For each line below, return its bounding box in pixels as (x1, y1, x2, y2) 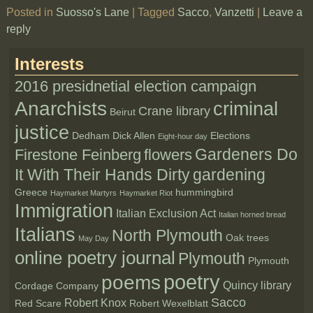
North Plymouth (112, 226, 224, 245)
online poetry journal (15, 247, 176, 269)
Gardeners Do (195, 145, 298, 164)
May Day (78, 234, 110, 243)
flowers (144, 146, 193, 164)
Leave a (262, 6, 303, 18)
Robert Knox (64, 297, 127, 310)
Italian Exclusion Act (116, 208, 217, 220)
